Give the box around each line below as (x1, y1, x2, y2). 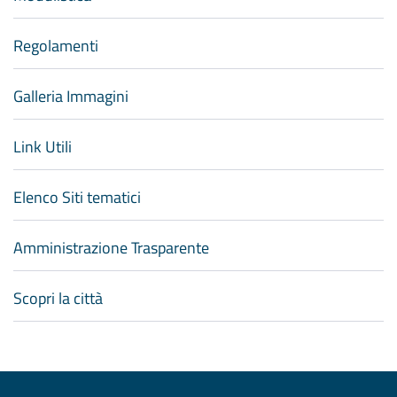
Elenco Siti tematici (13, 184, 141, 209)
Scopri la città (13, 285, 103, 310)
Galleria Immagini (13, 83, 128, 108)
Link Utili (13, 134, 72, 159)
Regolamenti (13, 33, 98, 58)
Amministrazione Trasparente (13, 235, 209, 260)
